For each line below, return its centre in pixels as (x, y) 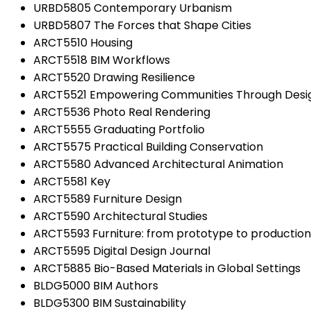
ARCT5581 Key (72, 181)
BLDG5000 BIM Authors (96, 285)
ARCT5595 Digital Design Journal (122, 251)
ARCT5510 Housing (83, 42)
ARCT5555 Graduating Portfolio (119, 129)
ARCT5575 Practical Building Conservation (148, 146)
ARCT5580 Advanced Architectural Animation (158, 164)
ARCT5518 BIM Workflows (102, 60)
